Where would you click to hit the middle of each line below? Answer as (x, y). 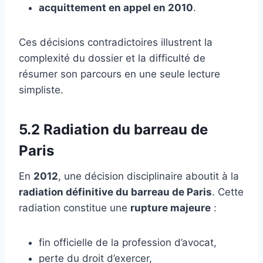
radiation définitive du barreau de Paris (115, 192)
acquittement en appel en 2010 (116, 7)
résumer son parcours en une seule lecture (119, 74)
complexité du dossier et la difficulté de (112, 58)
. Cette (228, 192)
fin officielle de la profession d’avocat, (128, 242)
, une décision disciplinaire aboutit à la (149, 176)
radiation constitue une (75, 208)
